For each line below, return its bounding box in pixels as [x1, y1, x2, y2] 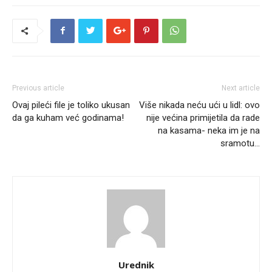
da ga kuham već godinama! [12, 112, 124, 123]
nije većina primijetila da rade [146, 112, 260, 123]
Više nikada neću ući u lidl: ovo [139, 99, 260, 110]
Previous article [12, 83, 64, 92]
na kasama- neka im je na [158, 124, 260, 136]
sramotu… [220, 137, 260, 149]
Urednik [118, 258, 154, 271]
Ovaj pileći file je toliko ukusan [12, 99, 130, 110]
